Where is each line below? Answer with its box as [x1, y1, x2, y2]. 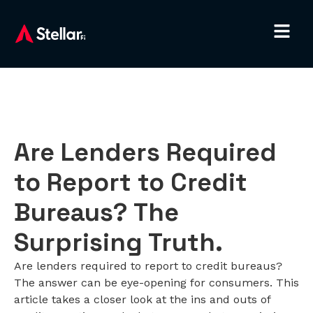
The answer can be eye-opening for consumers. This [14, 275, 299, 289]
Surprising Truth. [14, 226, 223, 259]
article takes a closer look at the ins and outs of [14, 292, 270, 306]
